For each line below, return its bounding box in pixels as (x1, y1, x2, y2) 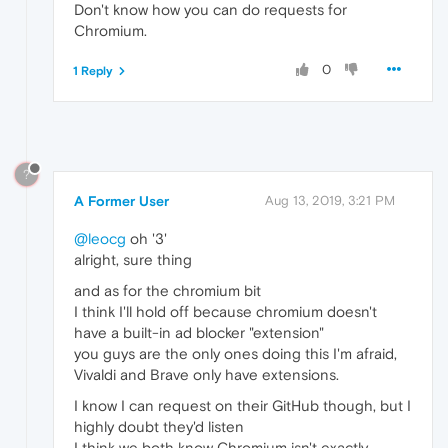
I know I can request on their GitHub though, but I (74, 397, 411, 415)
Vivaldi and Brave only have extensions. (74, 366, 339, 384)
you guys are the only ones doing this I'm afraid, (74, 345, 397, 363)
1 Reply (73, 63, 113, 78)
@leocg (74, 230, 126, 248)
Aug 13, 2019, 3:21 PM (265, 193, 395, 209)
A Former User (74, 193, 169, 210)
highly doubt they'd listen (74, 418, 244, 436)
